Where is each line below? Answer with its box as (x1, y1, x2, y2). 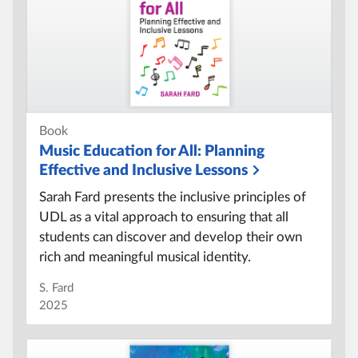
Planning (201, 144, 265, 160)
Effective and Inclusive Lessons (39, 163, 248, 179)
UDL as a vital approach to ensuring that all (39, 210, 288, 225)
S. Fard (39, 282, 74, 295)
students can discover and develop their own (39, 230, 302, 245)
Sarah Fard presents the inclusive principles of (39, 190, 306, 205)
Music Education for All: (39, 144, 201, 160)
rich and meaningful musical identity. (39, 250, 251, 265)
